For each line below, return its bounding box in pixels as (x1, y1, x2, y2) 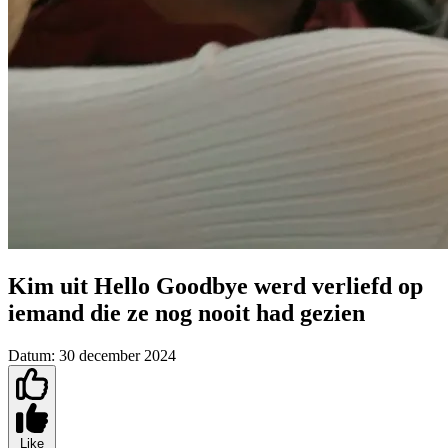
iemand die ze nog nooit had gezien (8, 300, 365, 327)
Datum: (8, 347, 55, 365)
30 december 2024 (59, 347, 176, 365)
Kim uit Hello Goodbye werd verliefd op (8, 273, 423, 300)
